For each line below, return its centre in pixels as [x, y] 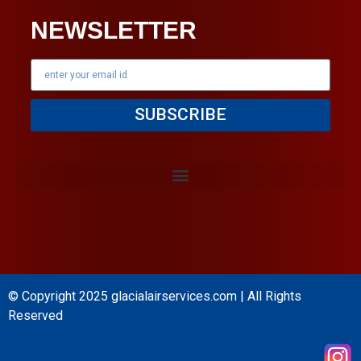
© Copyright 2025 [60, 296]
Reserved [35, 315]
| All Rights [269, 296]
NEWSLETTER [114, 30]
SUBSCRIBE [180, 115]
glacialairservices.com [174, 296]
